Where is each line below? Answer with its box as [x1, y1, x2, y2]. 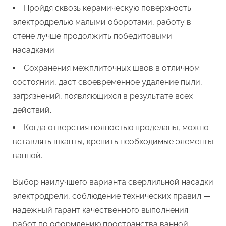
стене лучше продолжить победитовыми [13, 31, 172, 41]
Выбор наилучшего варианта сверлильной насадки [13, 177, 213, 187]
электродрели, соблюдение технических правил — [13, 191, 210, 201]
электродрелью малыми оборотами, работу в [13, 17, 191, 27]
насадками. [13, 45, 56, 55]
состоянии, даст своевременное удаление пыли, [13, 77, 202, 87]
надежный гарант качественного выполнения [13, 205, 188, 215]
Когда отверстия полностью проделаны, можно [24, 123, 209, 133]
